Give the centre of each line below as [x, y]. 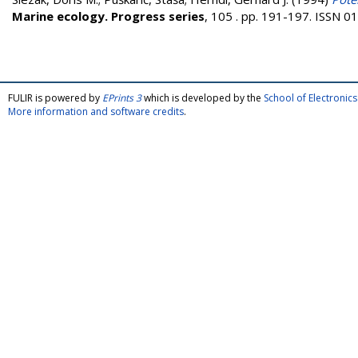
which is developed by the [203, 98]
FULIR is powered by [55, 98]
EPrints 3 [122, 98]
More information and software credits [96, 111]
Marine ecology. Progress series [108, 16]
